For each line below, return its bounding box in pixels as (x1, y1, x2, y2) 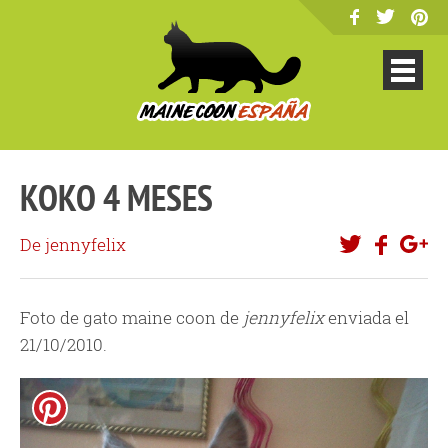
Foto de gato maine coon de (20, 306, 243, 329)
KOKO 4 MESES (20, 174, 213, 221)
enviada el (324, 306, 409, 329)
